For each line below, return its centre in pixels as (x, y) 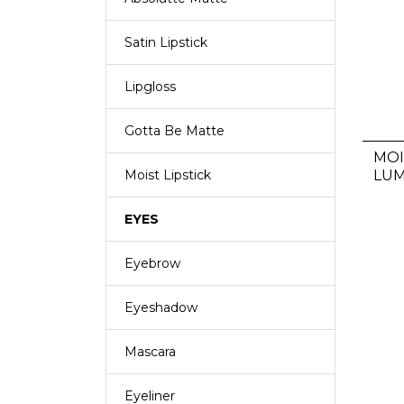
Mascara (150, 352)
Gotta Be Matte (174, 131)
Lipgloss (150, 87)
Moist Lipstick (168, 175)
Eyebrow (152, 263)
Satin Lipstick (166, 42)
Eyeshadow (161, 308)
